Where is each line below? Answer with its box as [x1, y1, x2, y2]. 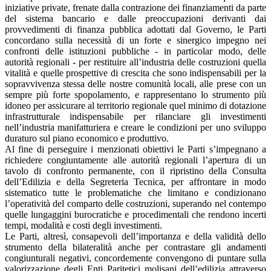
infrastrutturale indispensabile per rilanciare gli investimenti [5, 111, 266, 122]
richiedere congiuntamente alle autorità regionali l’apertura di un [5, 154, 266, 165]
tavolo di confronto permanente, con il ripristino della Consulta [5, 165, 266, 176]
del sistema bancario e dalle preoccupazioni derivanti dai [5, 13, 266, 24]
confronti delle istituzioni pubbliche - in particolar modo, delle [5, 45, 266, 56]
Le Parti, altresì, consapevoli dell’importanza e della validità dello [5, 230, 266, 241]
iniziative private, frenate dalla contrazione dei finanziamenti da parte [5, 2, 266, 13]
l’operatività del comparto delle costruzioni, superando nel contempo [5, 198, 266, 209]
